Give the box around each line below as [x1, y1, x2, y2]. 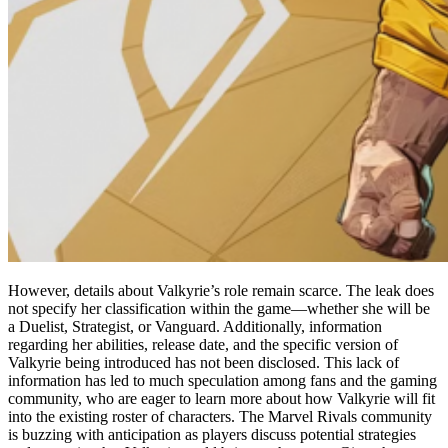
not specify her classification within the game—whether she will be [8, 299, 430, 317]
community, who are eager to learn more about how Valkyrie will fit [8, 389, 435, 407]
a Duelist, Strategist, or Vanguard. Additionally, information [8, 317, 382, 335]
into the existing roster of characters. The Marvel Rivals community [8, 407, 432, 425]
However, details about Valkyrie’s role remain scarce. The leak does [8, 281, 434, 299]
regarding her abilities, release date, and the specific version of [8, 335, 398, 353]
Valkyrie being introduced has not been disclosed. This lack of [8, 353, 399, 371]
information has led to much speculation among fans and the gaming [8, 371, 437, 389]
